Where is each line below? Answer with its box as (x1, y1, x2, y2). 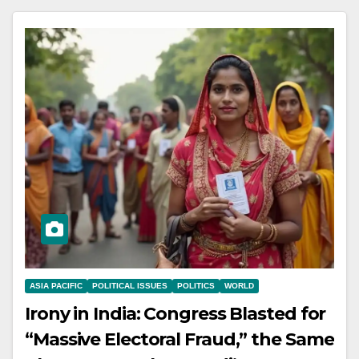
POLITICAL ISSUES (92, 280, 167, 290)
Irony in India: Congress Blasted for (25, 302, 326, 325)
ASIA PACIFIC (30, 280, 83, 290)
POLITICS (177, 280, 215, 290)
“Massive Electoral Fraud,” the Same (25, 328, 334, 350)
